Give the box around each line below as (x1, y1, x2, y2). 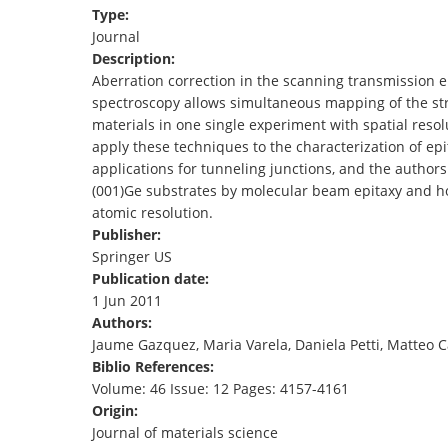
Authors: (92, 313, 156, 333)
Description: (92, 49, 179, 69)
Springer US (92, 247, 172, 267)
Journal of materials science (92, 423, 278, 443)
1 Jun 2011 (92, 291, 162, 311)
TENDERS (175, 11, 228, 29)
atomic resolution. (92, 203, 213, 223)
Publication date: (92, 269, 213, 289)
